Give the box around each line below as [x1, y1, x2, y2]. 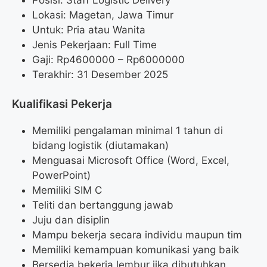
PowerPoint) [32, 169, 91, 182]
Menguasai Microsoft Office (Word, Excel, [32, 154, 229, 167]
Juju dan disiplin [32, 214, 110, 226]
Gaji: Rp [32, 53, 69, 66]
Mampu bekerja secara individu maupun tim [32, 229, 242, 241]
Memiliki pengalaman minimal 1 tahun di [32, 125, 223, 137]
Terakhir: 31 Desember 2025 [32, 68, 168, 80]
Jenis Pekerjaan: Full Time [32, 38, 157, 51]
